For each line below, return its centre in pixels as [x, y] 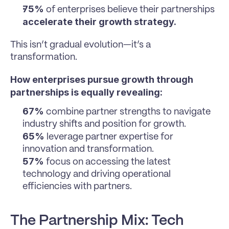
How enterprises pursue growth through [102, 80]
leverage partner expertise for [109, 137]
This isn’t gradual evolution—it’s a [81, 45]
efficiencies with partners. [77, 187]
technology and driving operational [97, 175]
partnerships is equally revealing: [86, 93]
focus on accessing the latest [107, 162]
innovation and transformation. [88, 150]
